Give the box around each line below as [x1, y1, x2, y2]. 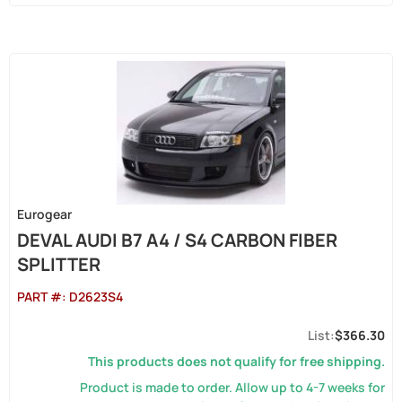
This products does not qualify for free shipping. [88, 353, 385, 370]
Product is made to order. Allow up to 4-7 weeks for [80, 379, 385, 396]
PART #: [17, 288, 69, 305]
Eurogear [17, 205, 72, 223]
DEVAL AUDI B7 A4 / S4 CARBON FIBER [17, 228, 337, 252]
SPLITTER [17, 252, 100, 276]
